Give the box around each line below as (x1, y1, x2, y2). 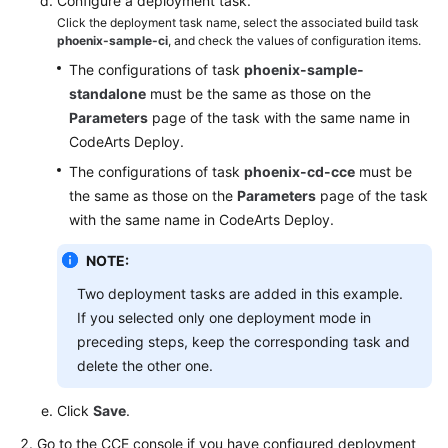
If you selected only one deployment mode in (77, 309, 371, 326)
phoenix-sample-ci (57, 33, 168, 48)
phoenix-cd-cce (244, 163, 355, 180)
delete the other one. (77, 357, 213, 374)
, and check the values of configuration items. (168, 33, 421, 48)
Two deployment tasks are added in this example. (77, 285, 403, 302)
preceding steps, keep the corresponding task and (77, 333, 410, 350)
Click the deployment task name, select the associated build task (57, 15, 419, 30)
